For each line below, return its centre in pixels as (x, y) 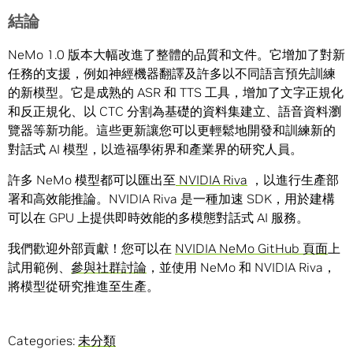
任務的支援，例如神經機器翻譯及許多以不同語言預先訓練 (172, 74)
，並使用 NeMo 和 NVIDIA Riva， (241, 268)
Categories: (43, 341)
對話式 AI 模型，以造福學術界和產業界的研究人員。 (155, 149)
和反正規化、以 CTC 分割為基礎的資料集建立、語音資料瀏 (175, 111)
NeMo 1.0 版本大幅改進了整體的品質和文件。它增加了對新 (176, 55)
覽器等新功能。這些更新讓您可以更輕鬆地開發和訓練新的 (172, 130)
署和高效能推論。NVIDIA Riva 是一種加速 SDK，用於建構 (171, 199)
